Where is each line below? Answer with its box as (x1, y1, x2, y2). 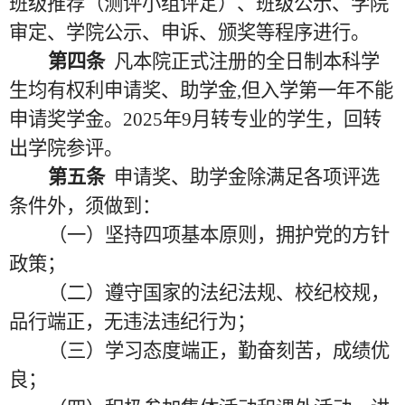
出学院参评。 (9, 137, 123, 159)
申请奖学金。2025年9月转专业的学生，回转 (9, 108, 381, 130)
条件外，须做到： (9, 195, 161, 217)
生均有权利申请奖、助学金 (9, 80, 237, 101)
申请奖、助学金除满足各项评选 (113, 166, 380, 188)
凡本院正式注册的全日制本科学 (113, 51, 380, 72)
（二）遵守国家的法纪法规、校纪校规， (47, 282, 390, 304)
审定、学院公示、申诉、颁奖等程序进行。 (9, 22, 370, 43)
